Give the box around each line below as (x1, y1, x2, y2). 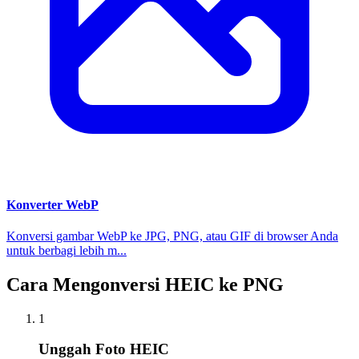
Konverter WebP (6, 197, 99, 212)
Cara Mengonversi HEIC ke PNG (6, 273, 284, 295)
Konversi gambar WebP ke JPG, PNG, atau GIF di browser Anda (6, 228, 338, 243)
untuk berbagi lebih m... (6, 243, 127, 257)
